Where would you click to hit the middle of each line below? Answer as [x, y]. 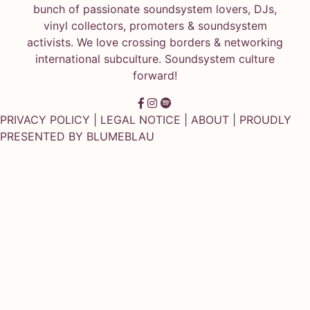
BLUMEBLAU [120, 136]
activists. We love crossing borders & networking [155, 42]
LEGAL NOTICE [140, 119]
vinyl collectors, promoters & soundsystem [155, 25]
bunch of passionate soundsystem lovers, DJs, [155, 9]
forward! [155, 75]
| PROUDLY [260, 119]
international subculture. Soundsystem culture [155, 58]
